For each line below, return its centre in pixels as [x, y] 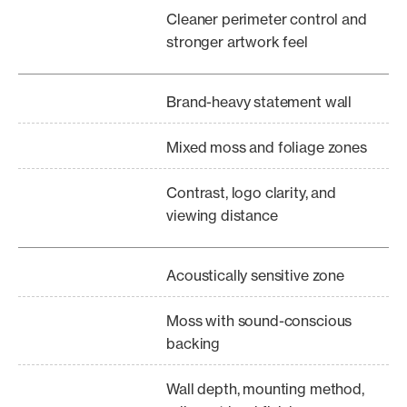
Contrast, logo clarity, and [251, 193]
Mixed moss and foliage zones [267, 147]
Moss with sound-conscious [259, 321]
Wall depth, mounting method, [265, 389]
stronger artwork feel [237, 42]
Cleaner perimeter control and [267, 19]
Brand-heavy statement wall [259, 102]
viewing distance [222, 215]
